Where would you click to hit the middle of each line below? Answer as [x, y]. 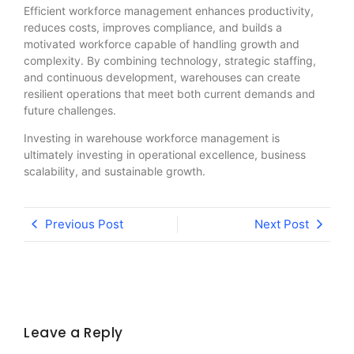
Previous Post [84, 224]
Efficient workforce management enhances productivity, [169, 10]
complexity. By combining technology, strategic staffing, [170, 60]
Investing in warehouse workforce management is [152, 138]
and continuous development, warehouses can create [162, 77]
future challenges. [70, 110]
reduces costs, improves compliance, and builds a [153, 27]
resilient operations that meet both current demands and [169, 93]
